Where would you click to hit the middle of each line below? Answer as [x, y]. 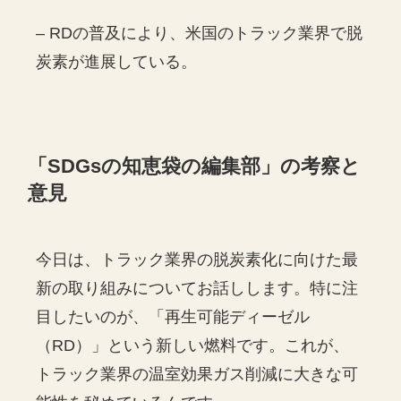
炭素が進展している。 [117, 62]
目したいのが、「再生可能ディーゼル [173, 317]
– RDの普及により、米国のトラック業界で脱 [200, 34]
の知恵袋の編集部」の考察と [231, 167]
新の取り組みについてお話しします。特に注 [197, 289]
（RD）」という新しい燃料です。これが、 [193, 346]
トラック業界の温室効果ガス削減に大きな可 [197, 375]
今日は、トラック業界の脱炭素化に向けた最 [197, 260]
